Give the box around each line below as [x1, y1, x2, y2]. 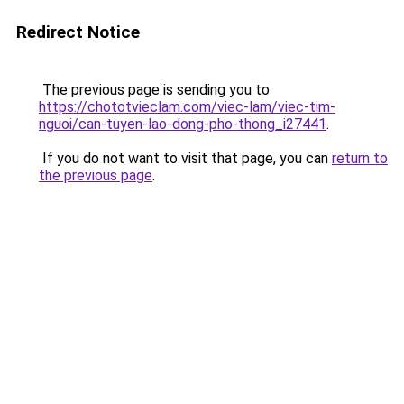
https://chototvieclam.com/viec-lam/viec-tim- [39, 98, 335, 115]
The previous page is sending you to [39, 81, 270, 98]
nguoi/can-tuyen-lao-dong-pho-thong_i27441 [39, 115, 326, 133]
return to [332, 150, 388, 167]
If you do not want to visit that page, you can [39, 150, 332, 167]
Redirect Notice [16, 22, 140, 42]
